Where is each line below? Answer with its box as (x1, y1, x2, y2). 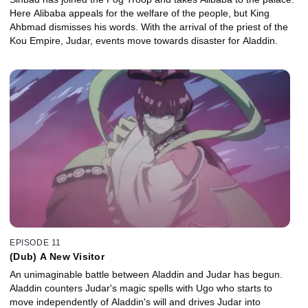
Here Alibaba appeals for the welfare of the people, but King (10, 8, 269, 19)
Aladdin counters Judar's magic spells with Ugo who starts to (10, 282, 272, 294)
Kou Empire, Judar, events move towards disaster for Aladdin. (10, 35, 278, 47)
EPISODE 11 (10, 237, 61, 247)
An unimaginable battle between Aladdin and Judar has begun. (10, 268, 283, 280)
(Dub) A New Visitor (10, 250, 104, 262)
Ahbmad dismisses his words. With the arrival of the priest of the (10, 21, 288, 33)
